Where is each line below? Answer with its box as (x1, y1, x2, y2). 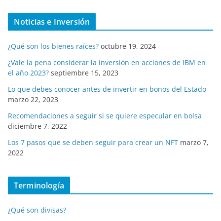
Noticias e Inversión (14, 16, 90, 27)
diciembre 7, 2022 (8, 121, 67, 131)
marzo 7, (180, 138, 209, 147)
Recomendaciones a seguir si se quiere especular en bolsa (8, 111, 202, 120)
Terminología (14, 180, 64, 191)
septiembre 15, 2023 (51, 68, 118, 77)
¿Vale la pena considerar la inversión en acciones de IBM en (8, 58, 206, 67)
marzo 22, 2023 (8, 95, 58, 104)
